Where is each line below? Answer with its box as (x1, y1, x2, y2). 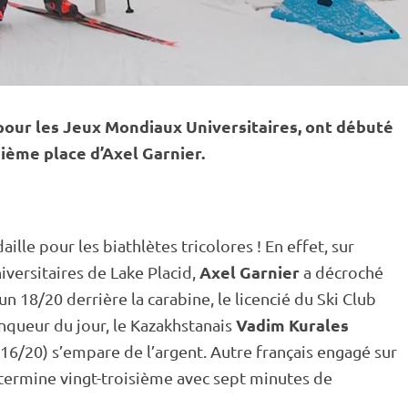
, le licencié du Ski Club (210, 289, 376, 308)
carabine (148, 289, 210, 308)
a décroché (300, 262, 383, 281)
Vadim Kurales (236, 314, 349, 335)
